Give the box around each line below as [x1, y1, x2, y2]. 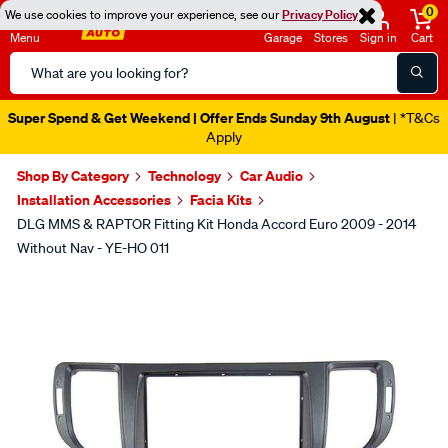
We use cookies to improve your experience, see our [5, 6, 282, 23]
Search [9, 53, 58, 73]
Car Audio [240, 166, 303, 185]
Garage [264, 29, 302, 46]
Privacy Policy [282, 6, 358, 23]
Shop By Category [17, 166, 129, 185]
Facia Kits [190, 190, 252, 209]
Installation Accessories [17, 190, 171, 209]
